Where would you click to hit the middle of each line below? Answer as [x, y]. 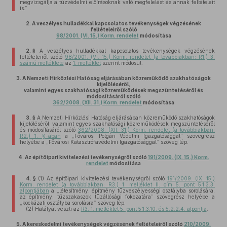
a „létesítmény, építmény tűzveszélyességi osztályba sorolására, [132, 191]
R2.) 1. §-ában [40, 136]
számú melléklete [42, 63]
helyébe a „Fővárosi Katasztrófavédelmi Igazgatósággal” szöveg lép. [104, 142]
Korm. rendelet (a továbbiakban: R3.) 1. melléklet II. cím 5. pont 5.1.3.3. [117, 184]
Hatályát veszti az [57, 209]
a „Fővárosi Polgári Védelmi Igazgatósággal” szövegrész [138, 136]
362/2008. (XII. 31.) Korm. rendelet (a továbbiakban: [146, 130]
